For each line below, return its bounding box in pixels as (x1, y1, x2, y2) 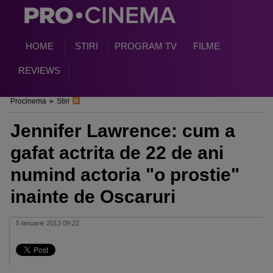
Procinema (10, 97, 46, 105)
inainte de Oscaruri (10, 186, 175, 207)
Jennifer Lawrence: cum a (10, 121, 235, 141)
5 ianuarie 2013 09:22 (16, 219, 79, 227)
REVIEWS (18, 65, 60, 76)
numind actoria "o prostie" (10, 165, 239, 185)
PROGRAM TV (115, 41, 177, 51)
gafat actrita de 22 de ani (10, 143, 224, 163)
